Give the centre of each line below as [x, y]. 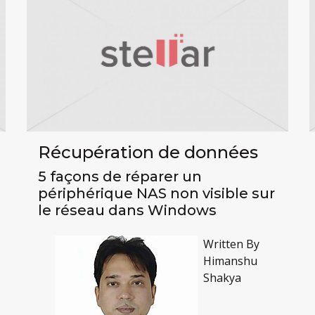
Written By [231, 244]
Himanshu [230, 261]
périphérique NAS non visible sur [156, 193]
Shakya [222, 277]
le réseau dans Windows [127, 210]
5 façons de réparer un [120, 176]
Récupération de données [148, 152]
